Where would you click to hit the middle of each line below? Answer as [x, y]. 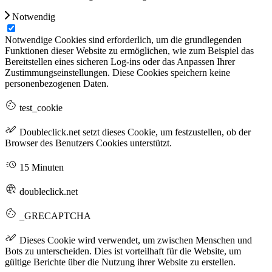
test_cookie [40, 108]
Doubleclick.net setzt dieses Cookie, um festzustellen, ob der [134, 132]
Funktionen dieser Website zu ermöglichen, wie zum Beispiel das [129, 51]
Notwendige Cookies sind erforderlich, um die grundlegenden [123, 40]
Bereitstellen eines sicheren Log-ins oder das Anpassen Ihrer [120, 62]
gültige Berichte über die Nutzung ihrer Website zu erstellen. [120, 262]
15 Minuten [40, 168]
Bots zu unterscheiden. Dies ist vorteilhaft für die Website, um [123, 251]
